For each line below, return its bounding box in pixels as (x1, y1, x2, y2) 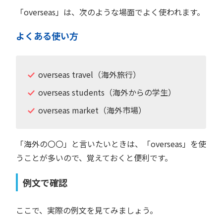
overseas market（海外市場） (38, 104, 146, 116)
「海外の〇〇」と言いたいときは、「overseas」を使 (16, 137, 206, 150)
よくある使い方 (16, 29, 78, 42)
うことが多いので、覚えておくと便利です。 (16, 151, 172, 164)
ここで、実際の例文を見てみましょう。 (16, 204, 158, 216)
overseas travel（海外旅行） (38, 68, 141, 80)
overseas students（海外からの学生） (38, 86, 176, 98)
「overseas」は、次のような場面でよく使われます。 (16, 5, 205, 18)
